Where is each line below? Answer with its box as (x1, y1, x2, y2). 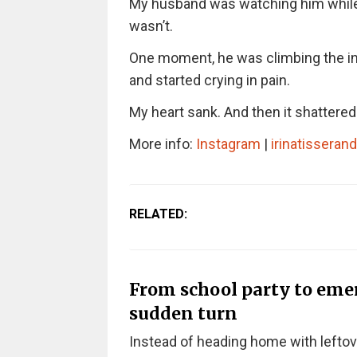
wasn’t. (128, 18, 173, 34)
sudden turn (128, 302, 237, 324)
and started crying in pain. (128, 72, 290, 88)
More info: (128, 135, 196, 152)
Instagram (195, 135, 261, 152)
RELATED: (128, 206, 187, 222)
